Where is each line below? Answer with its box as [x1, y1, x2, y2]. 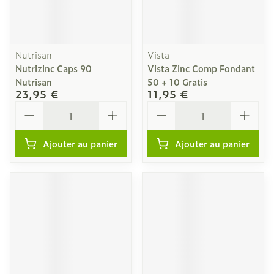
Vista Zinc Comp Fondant [147, 62, 255, 75]
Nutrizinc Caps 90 [15, 62, 92, 75]
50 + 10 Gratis [147, 75, 207, 88]
